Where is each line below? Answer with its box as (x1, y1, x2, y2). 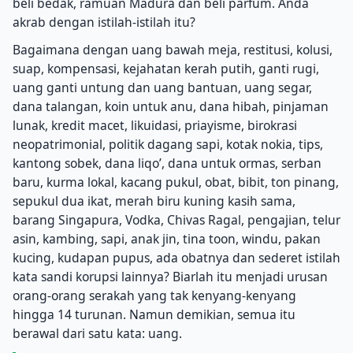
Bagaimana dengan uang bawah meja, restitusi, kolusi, (13, 41, 333, 59)
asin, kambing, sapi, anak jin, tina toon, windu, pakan (13, 230, 321, 248)
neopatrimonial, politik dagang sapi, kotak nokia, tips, (13, 136, 323, 154)
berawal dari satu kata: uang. (13, 325, 182, 343)
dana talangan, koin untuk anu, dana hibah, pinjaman (13, 98, 329, 116)
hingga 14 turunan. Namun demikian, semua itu (13, 306, 295, 324)
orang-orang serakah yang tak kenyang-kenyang (13, 287, 296, 305)
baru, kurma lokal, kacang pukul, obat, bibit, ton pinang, (13, 173, 339, 191)
